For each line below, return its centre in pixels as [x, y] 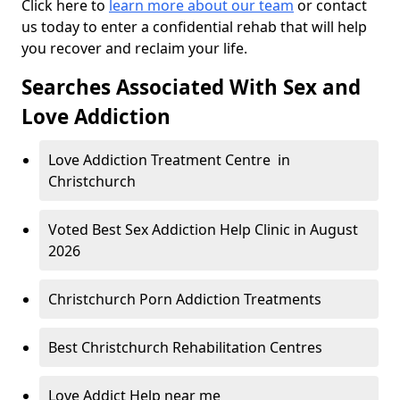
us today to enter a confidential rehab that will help [194, 27]
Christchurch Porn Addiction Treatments [185, 300]
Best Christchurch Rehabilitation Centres [185, 348]
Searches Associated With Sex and [191, 87]
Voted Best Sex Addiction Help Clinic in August [203, 230]
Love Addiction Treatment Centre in [169, 160]
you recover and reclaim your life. [134, 49]
